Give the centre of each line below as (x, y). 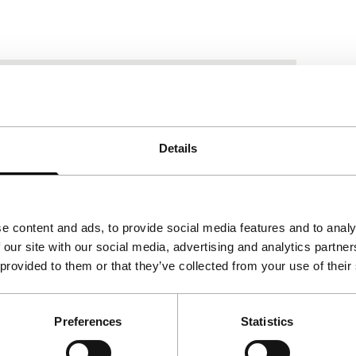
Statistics (267, 321)
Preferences (88, 321)
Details (178, 148)
